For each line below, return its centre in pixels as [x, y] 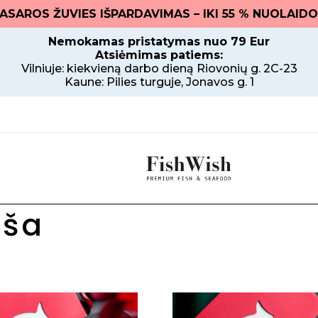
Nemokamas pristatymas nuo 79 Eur [159, 42]
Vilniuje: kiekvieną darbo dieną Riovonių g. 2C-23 [159, 68]
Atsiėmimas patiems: [159, 55]
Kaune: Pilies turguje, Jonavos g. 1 [159, 82]
